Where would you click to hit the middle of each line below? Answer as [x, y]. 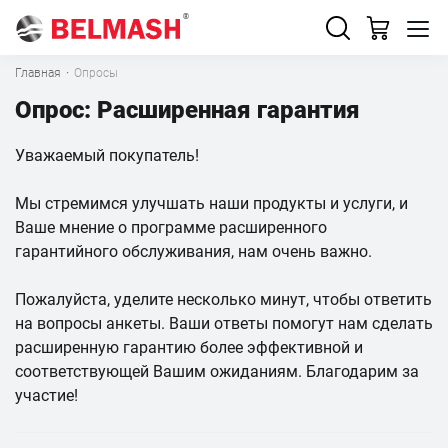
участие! [46, 395]
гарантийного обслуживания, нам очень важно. [193, 251]
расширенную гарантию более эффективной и [189, 347]
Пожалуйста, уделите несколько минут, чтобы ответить [223, 299]
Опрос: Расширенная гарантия [187, 110]
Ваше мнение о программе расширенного [171, 227]
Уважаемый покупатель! [107, 155]
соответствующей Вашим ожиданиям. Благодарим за [217, 371]
